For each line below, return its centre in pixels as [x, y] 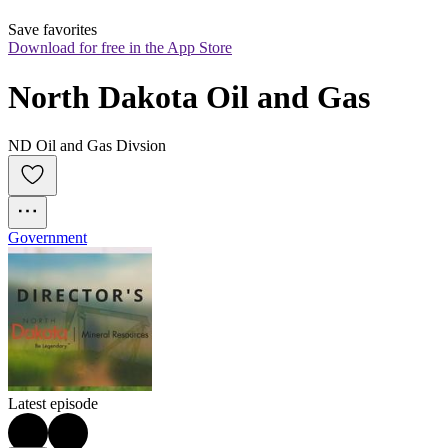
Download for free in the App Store [120, 48]
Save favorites [52, 30]
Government [47, 238]
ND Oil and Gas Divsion [87, 146]
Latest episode [53, 404]
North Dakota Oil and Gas [189, 96]
